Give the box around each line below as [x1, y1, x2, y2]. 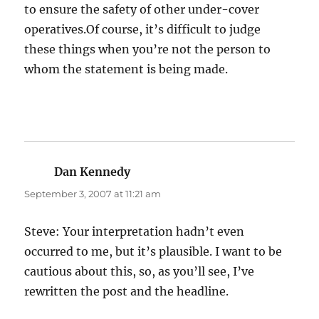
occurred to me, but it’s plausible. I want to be [24, 244, 283, 259]
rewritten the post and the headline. [24, 284, 229, 299]
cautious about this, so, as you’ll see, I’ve [24, 264, 255, 279]
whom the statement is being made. [24, 62, 229, 77]
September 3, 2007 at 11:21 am [24, 188, 162, 200]
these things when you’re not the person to [24, 42, 271, 57]
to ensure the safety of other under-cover [24, 2, 260, 17]
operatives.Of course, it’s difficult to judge [24, 22, 261, 37]
